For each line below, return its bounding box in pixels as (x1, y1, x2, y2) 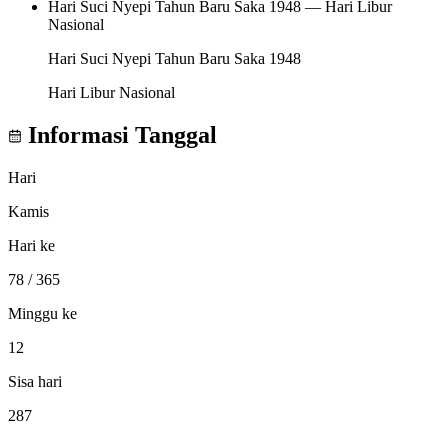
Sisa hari (8, 372, 62, 390)
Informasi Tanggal (22, 121, 217, 148)
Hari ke (8, 236, 55, 254)
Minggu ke (8, 304, 77, 322)
